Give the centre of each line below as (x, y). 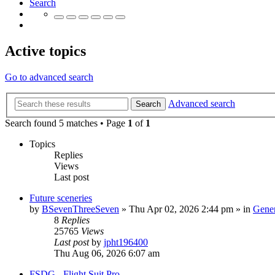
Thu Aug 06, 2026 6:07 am (107, 253)
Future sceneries (61, 198)
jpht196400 (126, 242)
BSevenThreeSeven (80, 209)
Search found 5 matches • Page (66, 123)
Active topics (45, 51)
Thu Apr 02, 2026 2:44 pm (181, 209)
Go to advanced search (49, 77)
